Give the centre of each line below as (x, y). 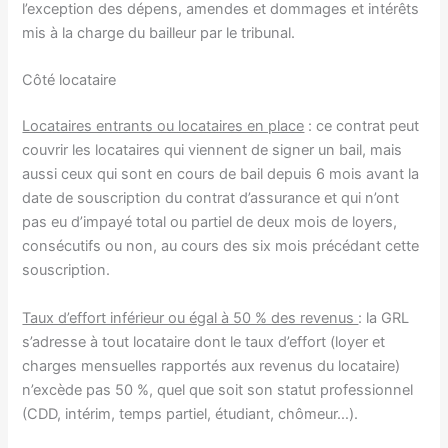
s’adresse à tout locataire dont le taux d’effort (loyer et (204, 341)
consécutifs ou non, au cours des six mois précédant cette (221, 246)
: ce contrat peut (362, 126)
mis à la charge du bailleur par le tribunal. (159, 33)
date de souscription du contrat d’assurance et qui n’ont (211, 198)
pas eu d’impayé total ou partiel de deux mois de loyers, (210, 222)
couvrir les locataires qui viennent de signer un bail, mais (212, 150)
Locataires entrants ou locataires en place (163, 126)
